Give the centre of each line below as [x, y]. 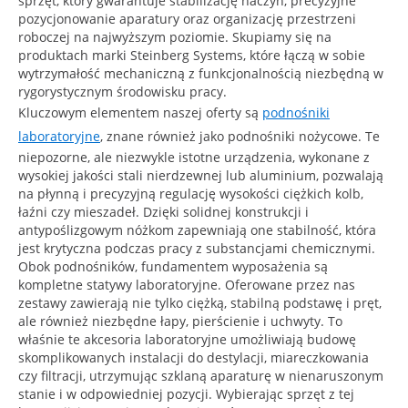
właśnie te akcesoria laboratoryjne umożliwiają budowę [187, 339]
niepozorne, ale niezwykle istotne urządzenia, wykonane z [194, 157]
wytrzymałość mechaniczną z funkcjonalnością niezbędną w [201, 73]
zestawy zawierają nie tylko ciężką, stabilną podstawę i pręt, [200, 302]
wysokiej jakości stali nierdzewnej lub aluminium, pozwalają [201, 175]
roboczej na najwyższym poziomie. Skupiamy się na [175, 36]
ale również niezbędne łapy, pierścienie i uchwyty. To [180, 321]
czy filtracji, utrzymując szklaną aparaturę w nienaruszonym [201, 375]
